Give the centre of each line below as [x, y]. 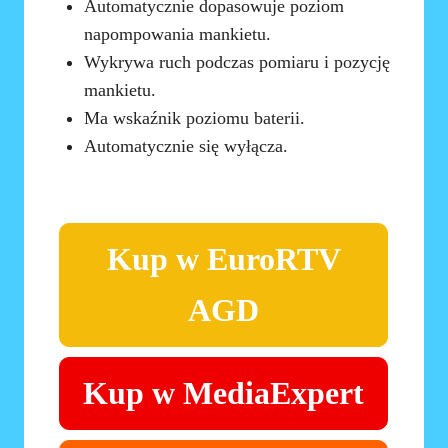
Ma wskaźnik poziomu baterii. [195, 118]
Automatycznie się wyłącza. [186, 146]
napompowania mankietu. [178, 34]
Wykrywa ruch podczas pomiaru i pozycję [237, 62]
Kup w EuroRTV [224, 259]
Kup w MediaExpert [224, 393]
